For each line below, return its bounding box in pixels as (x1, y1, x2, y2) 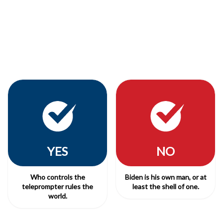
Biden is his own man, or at (124, 172, 207, 181)
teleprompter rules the (22, 182, 93, 191)
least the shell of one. (132, 182, 199, 191)
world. (48, 191, 67, 200)
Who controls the (30, 172, 85, 181)
